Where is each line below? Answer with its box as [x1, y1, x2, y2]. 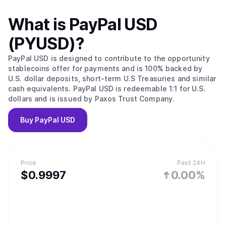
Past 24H [177, 159, 205, 166]
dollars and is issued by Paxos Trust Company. [8, 94, 175, 103]
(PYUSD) [8, 34, 76, 53]
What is [8, 15, 69, 34]
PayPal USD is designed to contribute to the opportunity [8, 54, 210, 63]
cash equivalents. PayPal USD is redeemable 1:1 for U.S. [8, 84, 206, 93]
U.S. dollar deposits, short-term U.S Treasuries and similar [8, 74, 216, 83]
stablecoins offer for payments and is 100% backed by [8, 64, 203, 73]
